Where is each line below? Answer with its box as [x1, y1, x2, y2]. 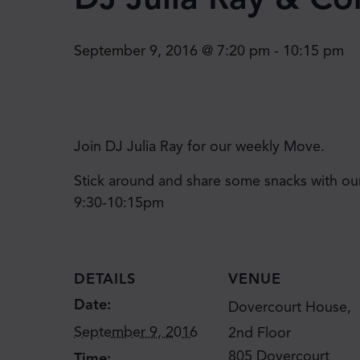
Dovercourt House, [228, 297, 351, 316]
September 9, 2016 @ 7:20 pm [74, 42, 270, 59]
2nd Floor [228, 323, 291, 342]
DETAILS [74, 269, 136, 288]
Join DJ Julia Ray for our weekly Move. [74, 137, 325, 155]
